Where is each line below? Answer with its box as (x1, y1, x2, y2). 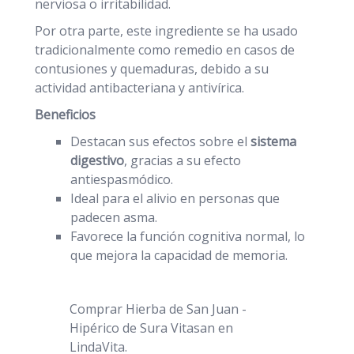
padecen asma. (70, 209, 157, 227)
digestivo (70, 152, 124, 170)
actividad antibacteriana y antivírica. (35, 79, 244, 97)
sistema (250, 133, 296, 151)
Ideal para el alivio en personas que (70, 190, 280, 208)
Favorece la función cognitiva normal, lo (70, 228, 305, 246)
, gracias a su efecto (124, 152, 241, 170)
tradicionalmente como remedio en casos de (35, 41, 295, 59)
